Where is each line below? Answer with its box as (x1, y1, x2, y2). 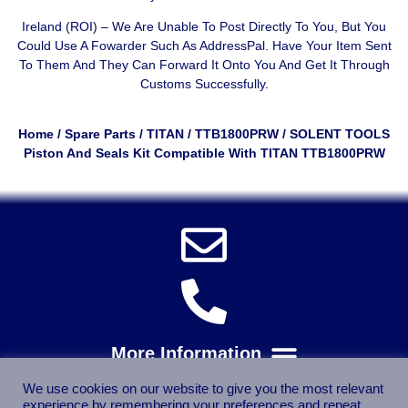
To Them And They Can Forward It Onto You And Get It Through (18, 56, 390, 72)
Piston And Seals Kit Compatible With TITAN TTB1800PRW (23, 146, 385, 161)
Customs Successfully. (139, 76, 269, 91)
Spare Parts (65, 127, 136, 142)
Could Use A (16, 37, 91, 53)
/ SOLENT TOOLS (279, 127, 390, 142)
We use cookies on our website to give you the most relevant (23, 382, 383, 396)
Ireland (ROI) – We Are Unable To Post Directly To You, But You (22, 18, 386, 34)
